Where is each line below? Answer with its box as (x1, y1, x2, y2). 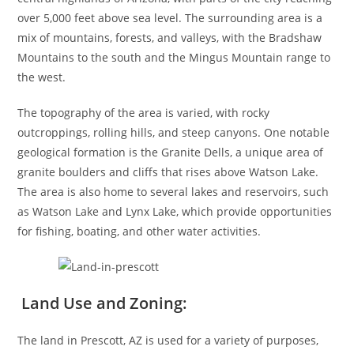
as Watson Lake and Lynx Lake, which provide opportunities (17, 203, 333, 219)
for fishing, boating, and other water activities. (17, 223, 262, 239)
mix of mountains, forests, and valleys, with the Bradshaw (17, 29, 322, 45)
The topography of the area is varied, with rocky (17, 104, 270, 120)
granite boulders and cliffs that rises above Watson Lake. (17, 164, 319, 179)
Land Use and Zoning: (17, 292, 188, 314)
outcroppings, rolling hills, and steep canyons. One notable (17, 124, 330, 140)
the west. (17, 69, 66, 85)
